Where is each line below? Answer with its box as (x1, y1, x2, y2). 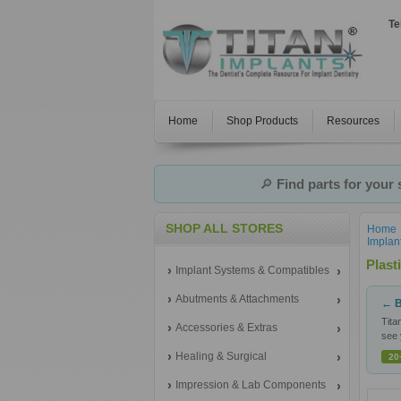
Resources (327, 115, 380, 127)
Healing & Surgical (175, 350, 267, 363)
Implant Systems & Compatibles (175, 264, 329, 277)
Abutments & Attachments (175, 293, 299, 305)
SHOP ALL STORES (166, 221, 283, 235)
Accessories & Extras (175, 321, 277, 334)
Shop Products (226, 115, 298, 127)
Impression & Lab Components (175, 379, 326, 391)
